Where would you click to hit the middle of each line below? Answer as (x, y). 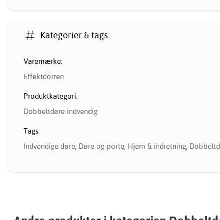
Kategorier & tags (74, 35)
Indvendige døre (49, 146)
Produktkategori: (51, 96)
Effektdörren (44, 76)
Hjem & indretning (157, 146)
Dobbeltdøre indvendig (61, 111)
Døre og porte (101, 146)
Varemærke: (43, 61)
